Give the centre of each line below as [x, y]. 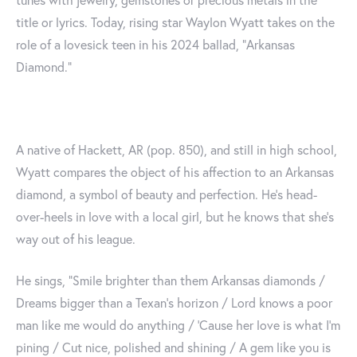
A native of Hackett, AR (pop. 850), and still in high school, [177, 150]
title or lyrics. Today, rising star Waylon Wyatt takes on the [175, 22]
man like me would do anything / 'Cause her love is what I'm [178, 325]
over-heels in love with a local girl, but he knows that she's [175, 217]
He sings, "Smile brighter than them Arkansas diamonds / [171, 280]
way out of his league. [76, 239]
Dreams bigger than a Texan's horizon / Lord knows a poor [174, 303]
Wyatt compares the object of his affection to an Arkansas [175, 172]
